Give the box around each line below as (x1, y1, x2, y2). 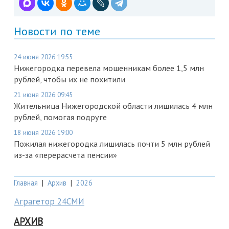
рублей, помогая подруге (14, 112, 107, 123)
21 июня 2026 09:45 (14, 90, 73, 100)
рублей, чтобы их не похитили (14, 74, 125, 85)
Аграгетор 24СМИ (14, 196, 84, 208)
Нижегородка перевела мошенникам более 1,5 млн (14, 63, 204, 74)
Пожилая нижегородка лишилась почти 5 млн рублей (14, 139, 210, 149)
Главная (14, 178, 38, 188)
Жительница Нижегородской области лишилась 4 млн (14, 101, 213, 111)
